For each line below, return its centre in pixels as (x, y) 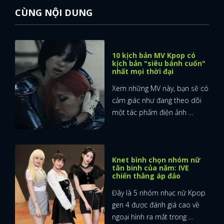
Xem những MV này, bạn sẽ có (160, 88)
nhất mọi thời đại (143, 71)
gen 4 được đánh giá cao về (156, 204)
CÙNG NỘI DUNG (54, 12)
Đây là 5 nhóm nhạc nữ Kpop (159, 192)
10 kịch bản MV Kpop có (154, 55)
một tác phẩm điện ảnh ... (152, 112)
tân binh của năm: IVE (150, 167)
